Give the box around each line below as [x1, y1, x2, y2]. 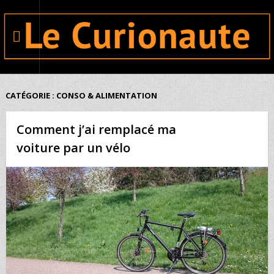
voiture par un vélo [17, 139, 131, 156]
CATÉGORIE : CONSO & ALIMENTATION [5, 89, 157, 101]
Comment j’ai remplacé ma [17, 120, 177, 138]
